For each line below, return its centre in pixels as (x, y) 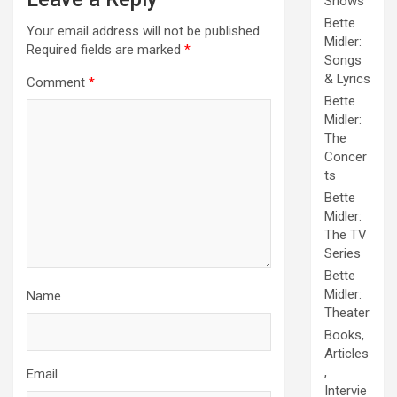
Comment (58, 82)
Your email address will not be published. (144, 31)
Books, (344, 335)
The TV (346, 235)
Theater (347, 313)
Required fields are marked (105, 49)
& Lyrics (347, 79)
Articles (346, 354)
